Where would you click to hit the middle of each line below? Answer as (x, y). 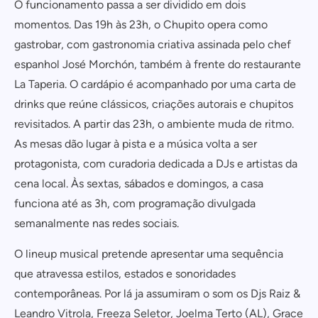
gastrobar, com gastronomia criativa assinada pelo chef (153, 44)
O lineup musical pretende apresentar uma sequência (149, 254)
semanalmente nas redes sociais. (97, 223)
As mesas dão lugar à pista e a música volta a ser (136, 144)
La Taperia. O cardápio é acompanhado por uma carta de (155, 84)
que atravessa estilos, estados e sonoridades (125, 274)
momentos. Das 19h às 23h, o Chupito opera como (141, 24)
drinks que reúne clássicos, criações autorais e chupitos (154, 104)
